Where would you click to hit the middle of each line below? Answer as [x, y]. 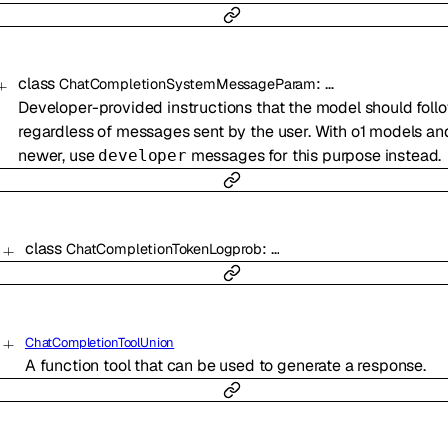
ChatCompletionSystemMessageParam [188, 84]
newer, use [58, 156]
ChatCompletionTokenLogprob [163, 249]
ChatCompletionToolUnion [99, 343]
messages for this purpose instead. [314, 156]
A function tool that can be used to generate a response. [225, 366]
